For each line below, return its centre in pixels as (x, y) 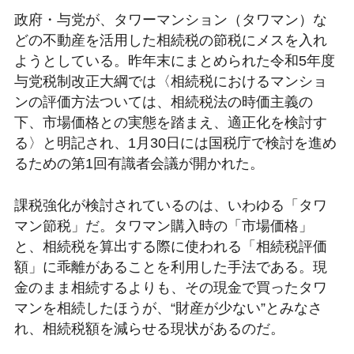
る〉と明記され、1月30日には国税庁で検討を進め (175, 143)
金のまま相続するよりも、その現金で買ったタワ (170, 287)
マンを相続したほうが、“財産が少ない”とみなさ (168, 308)
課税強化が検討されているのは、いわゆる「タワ (170, 205)
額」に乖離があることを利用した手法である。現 (170, 267)
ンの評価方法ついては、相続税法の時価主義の (163, 102)
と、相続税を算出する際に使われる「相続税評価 (170, 246)
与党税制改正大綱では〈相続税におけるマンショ (170, 81)
